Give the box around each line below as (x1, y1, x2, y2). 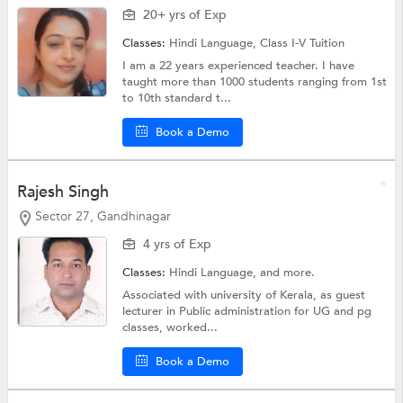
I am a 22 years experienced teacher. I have (122, 58, 355, 75)
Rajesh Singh (16, 181, 109, 204)
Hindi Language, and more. (169, 264, 316, 282)
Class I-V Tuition (260, 35, 345, 52)
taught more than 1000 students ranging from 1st (122, 74, 388, 91)
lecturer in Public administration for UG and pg (122, 303, 372, 320)
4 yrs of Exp (143, 236, 212, 254)
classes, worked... (122, 319, 219, 336)
